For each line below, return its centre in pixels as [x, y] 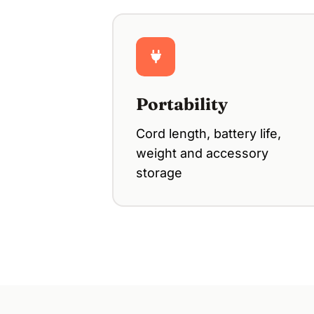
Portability [182, 104]
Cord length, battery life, [209, 133]
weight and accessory [202, 153]
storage [159, 172]
